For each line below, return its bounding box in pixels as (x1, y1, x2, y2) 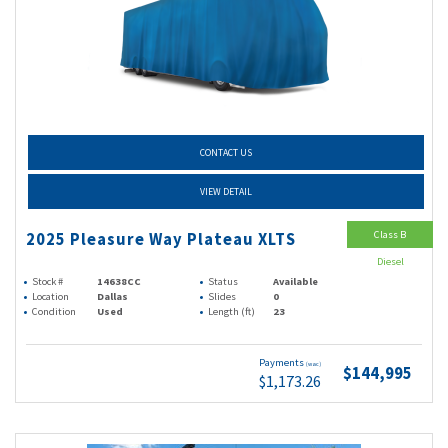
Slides (208, 290, 236, 303)
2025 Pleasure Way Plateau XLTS (26, 229, 296, 250)
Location (32, 290, 69, 303)
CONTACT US (200, 146, 252, 159)
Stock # (32, 275, 63, 288)
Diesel (376, 255, 404, 268)
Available (273, 275, 319, 288)
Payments (259, 356, 306, 369)
